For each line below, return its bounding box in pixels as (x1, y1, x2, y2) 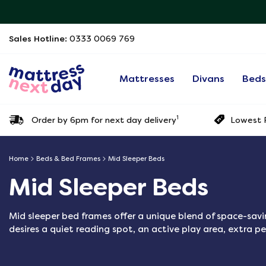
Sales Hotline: (9, 34, 69, 43)
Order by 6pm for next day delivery (31, 115, 176, 125)
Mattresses (119, 73, 175, 84)
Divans (192, 73, 225, 84)
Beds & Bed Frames (36, 155, 100, 163)
